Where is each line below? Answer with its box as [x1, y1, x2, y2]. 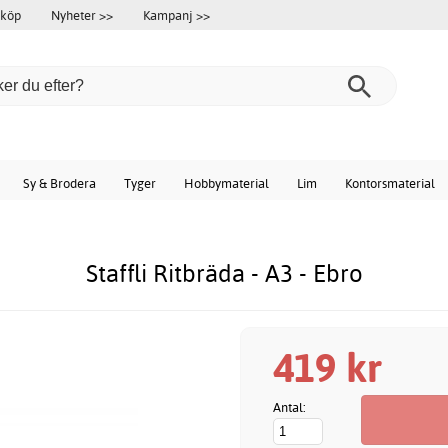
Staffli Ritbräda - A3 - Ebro [85, 258, 363, 289]
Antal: [273, 399, 306, 416]
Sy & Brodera [23, 175, 96, 191]
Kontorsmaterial [345, 175, 435, 191]
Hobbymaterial [184, 175, 269, 191]
